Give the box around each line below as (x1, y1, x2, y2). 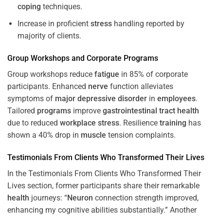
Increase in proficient (17, 19, 91, 29)
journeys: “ (29, 193, 67, 202)
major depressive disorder (55, 93, 147, 103)
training (160, 118, 186, 127)
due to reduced (7, 118, 60, 127)
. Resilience (119, 118, 160, 127)
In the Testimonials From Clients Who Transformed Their (7, 168, 201, 178)
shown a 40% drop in (7, 130, 81, 140)
